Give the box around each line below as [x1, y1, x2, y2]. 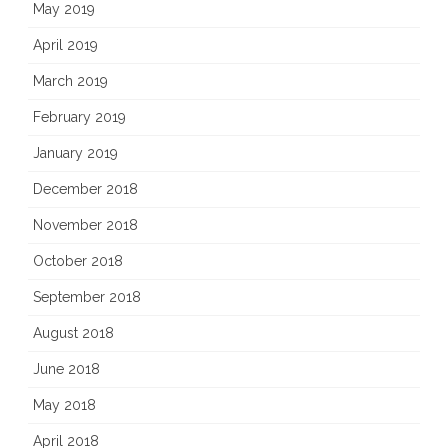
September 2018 [33, 289, 141, 306]
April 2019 [33, 37, 98, 54]
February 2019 [33, 109, 126, 126]
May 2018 [33, 397, 96, 414]
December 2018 [33, 181, 138, 198]
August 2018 [33, 325, 114, 342]
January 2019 [33, 145, 118, 162]
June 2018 [33, 361, 100, 378]
